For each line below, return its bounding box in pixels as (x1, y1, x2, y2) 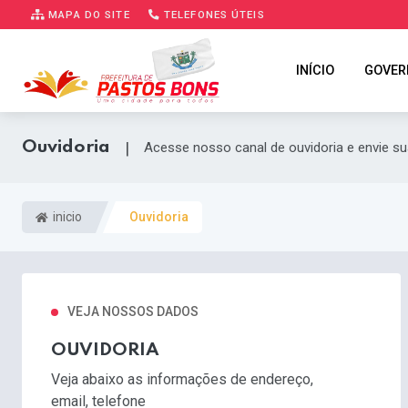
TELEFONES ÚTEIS (159, 7, 265, 21)
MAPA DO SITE (45, 7, 130, 21)
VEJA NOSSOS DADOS (67, 304, 199, 320)
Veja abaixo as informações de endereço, (51, 371, 313, 389)
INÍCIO (296, 63, 334, 78)
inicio (50, 209, 82, 225)
